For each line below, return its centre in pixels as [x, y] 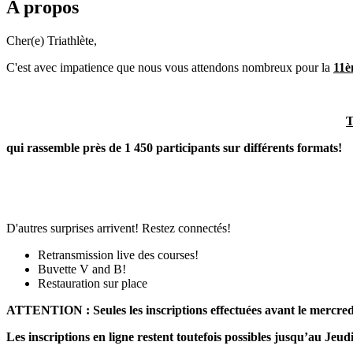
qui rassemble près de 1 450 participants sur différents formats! [174, 147]
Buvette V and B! [82, 269]
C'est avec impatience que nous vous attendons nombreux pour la [170, 67]
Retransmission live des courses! [118, 255]
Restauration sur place [93, 283]
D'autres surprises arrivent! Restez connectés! [119, 228]
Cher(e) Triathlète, [52, 40]
